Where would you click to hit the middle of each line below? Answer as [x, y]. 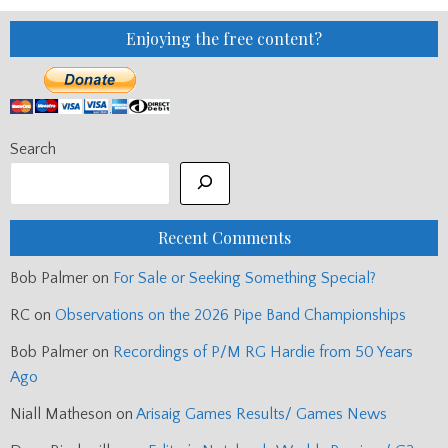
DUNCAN [268, 41]
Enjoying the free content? [224, 39]
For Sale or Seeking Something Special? [244, 277]
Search [33, 149]
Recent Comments [224, 237]
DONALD [268, 17]
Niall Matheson [61, 413]
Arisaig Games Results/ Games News [261, 413]
